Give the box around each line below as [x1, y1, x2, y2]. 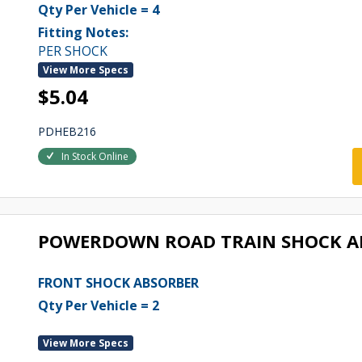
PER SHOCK [37, 42, 107, 60]
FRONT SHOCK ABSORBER [37, 274, 199, 292]
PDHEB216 [37, 124, 96, 139]
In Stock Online [61, 149, 128, 163]
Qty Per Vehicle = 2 [37, 297, 159, 314]
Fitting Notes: [37, 23, 128, 41]
